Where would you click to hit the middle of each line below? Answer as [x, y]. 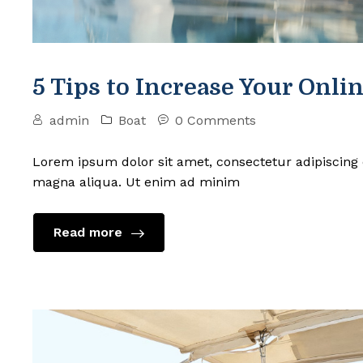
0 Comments [216, 120]
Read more [90, 232]
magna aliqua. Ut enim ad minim [136, 182]
